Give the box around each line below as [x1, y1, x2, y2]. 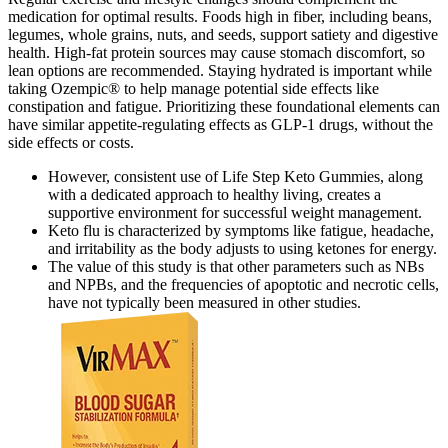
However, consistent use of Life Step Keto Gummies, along [48, 168, 423, 186]
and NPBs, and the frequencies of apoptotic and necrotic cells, [48, 276, 439, 294]
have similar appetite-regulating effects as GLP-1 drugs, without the [8, 116, 433, 134]
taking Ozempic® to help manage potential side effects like [8, 80, 379, 98]
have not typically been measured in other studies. [48, 294, 361, 312]
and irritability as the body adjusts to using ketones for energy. [48, 240, 437, 258]
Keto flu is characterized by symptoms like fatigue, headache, [48, 222, 434, 240]
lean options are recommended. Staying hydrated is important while [8, 62, 432, 80]
